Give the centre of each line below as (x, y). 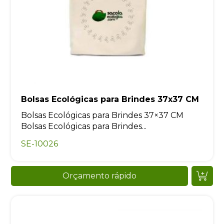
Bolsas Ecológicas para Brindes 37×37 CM (102, 115)
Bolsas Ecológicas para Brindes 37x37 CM (110, 99)
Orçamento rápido (99, 175)
